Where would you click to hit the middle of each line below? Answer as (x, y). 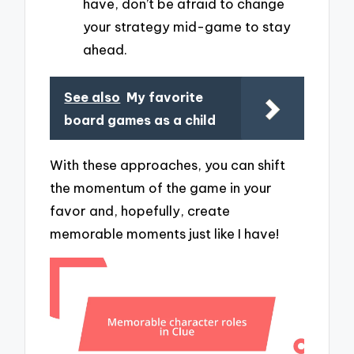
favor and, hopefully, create (140, 211)
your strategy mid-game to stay (187, 26)
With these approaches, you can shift (168, 165)
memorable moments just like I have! (165, 234)
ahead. (105, 49)
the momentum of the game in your (161, 188)
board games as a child (140, 121)
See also (92, 98)
